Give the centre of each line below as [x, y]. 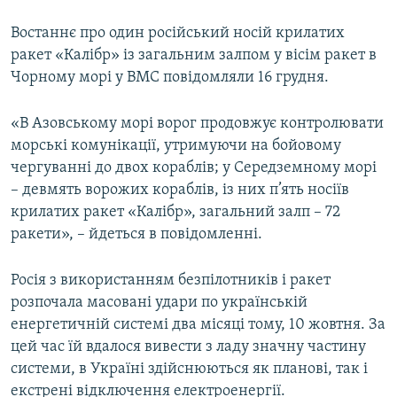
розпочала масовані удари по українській [159, 303]
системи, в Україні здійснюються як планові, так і [189, 370]
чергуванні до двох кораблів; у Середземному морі [194, 168]
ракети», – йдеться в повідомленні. [136, 235]
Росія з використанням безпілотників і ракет [171, 281]
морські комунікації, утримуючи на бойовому [176, 146]
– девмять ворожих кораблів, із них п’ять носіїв [180, 191]
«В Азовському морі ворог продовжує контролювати [197, 124]
